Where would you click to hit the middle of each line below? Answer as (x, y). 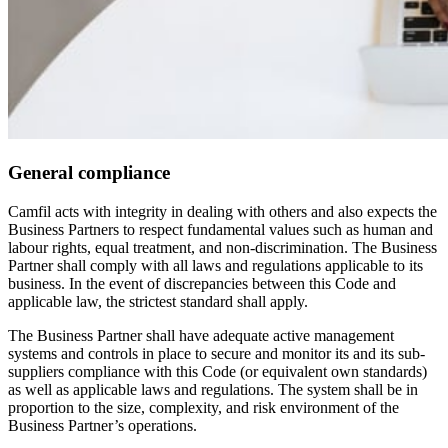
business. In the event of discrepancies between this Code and (202, 283)
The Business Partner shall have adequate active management (201, 335)
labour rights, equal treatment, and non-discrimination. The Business (222, 247)
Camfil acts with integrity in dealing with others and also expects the (222, 211)
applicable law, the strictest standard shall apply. (158, 301)
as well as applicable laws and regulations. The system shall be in (213, 389)
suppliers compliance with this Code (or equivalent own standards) (217, 371)
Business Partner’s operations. (102, 425)
